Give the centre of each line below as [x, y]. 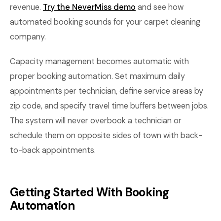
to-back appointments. [53, 150]
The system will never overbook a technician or [96, 121]
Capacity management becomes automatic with [99, 61]
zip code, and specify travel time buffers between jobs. [109, 106]
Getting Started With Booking [89, 192]
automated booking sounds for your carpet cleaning [105, 22]
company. [28, 37]
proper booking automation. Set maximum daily [97, 76]
